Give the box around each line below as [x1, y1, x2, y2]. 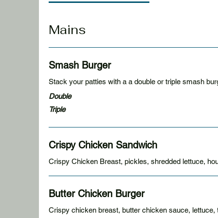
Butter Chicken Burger [49, 188, 145, 200]
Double [49, 92, 71, 100]
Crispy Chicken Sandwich [49, 139, 157, 151]
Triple [49, 105, 65, 113]
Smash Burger [49, 59, 111, 71]
